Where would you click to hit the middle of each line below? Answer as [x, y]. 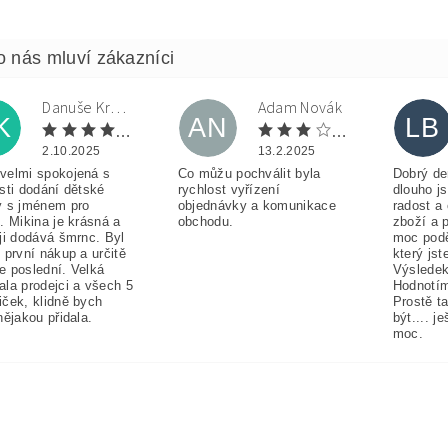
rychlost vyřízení [229, 190]
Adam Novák [299, 107]
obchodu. [205, 222]
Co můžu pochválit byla [249, 174]
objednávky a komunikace [256, 206]
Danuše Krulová [118, 107]
